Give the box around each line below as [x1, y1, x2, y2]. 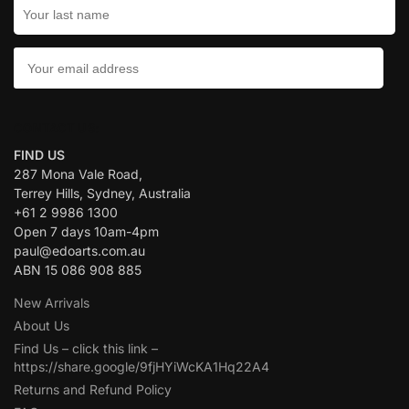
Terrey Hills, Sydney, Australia [14, 184, 191, 201]
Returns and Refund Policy [14, 381, 172, 397]
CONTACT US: [14, 121, 100, 136]
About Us [14, 317, 69, 333]
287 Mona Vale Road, [14, 165, 142, 182]
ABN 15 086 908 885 [14, 261, 142, 278]
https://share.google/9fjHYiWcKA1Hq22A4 [14, 358, 269, 374]
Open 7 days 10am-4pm [14, 223, 159, 239]
